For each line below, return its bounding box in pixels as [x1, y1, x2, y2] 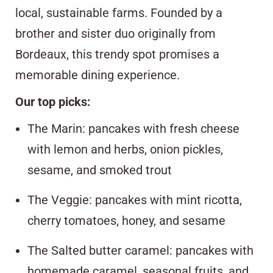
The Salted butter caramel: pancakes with [27, 243, 253, 258]
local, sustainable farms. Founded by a [15, 5, 222, 20]
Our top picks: [15, 94, 91, 109]
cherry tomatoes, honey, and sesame [27, 213, 225, 228]
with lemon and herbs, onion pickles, [27, 141, 223, 157]
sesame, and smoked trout [27, 162, 172, 177]
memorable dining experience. [15, 67, 180, 82]
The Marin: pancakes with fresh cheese [27, 121, 239, 136]
